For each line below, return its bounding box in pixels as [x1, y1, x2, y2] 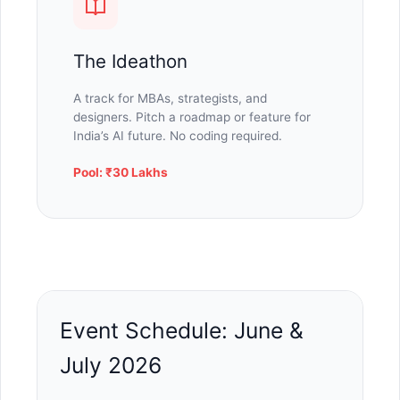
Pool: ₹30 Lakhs [73, 164, 168, 179]
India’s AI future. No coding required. [73, 128, 282, 143]
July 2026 [60, 351, 162, 379]
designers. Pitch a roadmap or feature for [73, 109, 311, 124]
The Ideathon [73, 49, 187, 72]
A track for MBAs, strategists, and [73, 90, 267, 105]
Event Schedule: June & [60, 316, 304, 344]
